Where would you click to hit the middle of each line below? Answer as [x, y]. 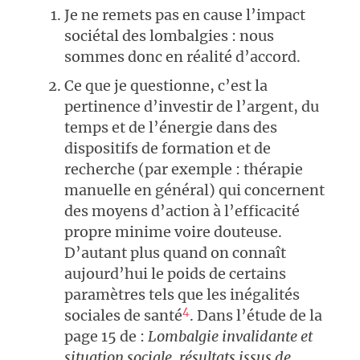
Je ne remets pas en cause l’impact [185, 15]
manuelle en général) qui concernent [194, 190]
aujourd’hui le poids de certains [175, 274]
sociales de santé [123, 316]
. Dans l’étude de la [256, 316]
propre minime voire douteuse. [173, 232]
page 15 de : [106, 337]
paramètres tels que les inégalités [182, 295]
